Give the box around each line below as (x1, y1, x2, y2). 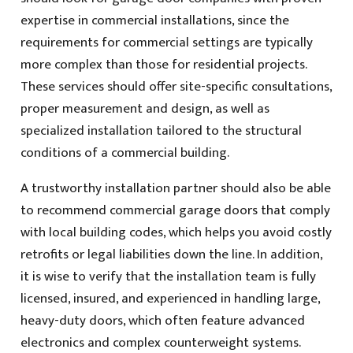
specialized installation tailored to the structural (20, 119, 302, 142)
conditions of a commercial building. (20, 141, 229, 164)
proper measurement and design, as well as (20, 97, 269, 120)
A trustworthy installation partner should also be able (20, 176, 331, 199)
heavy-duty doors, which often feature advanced (20, 309, 305, 332)
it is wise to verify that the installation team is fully (20, 265, 316, 288)
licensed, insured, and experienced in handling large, (20, 287, 320, 310)
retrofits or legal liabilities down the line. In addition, (20, 243, 322, 266)
